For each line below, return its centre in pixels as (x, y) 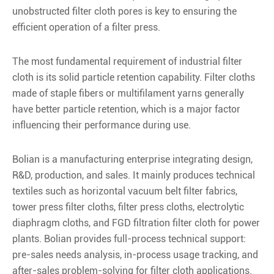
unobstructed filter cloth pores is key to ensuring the (124, 11)
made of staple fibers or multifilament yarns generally (128, 93)
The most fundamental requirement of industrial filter (127, 61)
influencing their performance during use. (102, 125)
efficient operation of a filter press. (86, 27)
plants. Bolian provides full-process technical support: (129, 239)
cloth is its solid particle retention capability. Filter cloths (134, 77)
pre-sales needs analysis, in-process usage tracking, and (135, 254)
